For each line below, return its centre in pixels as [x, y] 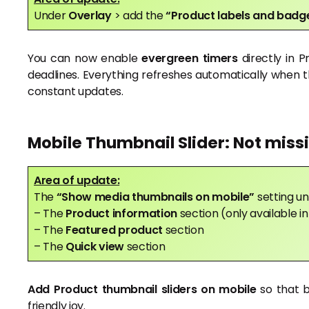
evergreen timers [190, 58]
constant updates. [76, 91]
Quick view [96, 247]
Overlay [91, 15]
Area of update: [77, 181]
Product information [123, 214]
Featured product [116, 230]
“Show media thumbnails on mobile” [157, 197]
